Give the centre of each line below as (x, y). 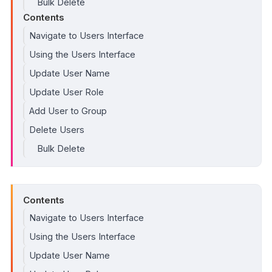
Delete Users (57, 129)
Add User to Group (68, 110)
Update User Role (66, 92)
